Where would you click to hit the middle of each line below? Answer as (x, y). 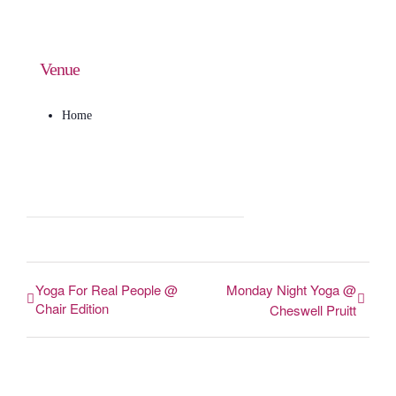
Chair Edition (72, 308)
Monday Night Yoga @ (291, 289)
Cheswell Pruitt (313, 310)
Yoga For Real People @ (107, 289)
